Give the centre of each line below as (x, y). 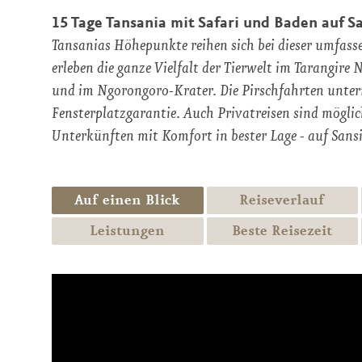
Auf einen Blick (128, 200)
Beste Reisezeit (282, 231)
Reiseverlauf (282, 200)
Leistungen (128, 231)
